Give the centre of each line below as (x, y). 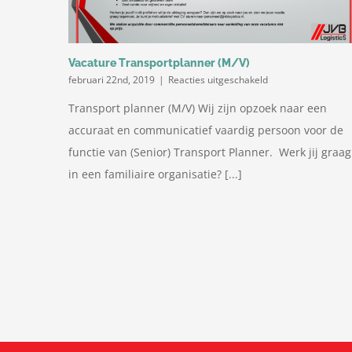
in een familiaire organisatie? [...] (155, 174)
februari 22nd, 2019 (112, 80)
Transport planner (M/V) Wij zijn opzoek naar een (198, 108)
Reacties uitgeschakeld (218, 80)
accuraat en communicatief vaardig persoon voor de (206, 130)
